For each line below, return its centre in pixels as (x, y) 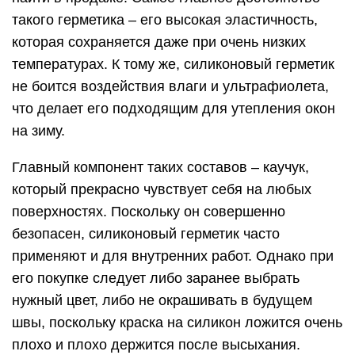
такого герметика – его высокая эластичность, (165, 20)
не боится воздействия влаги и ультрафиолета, (170, 87)
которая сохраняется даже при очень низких (159, 42)
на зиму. (38, 131)
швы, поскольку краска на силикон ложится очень (177, 323)
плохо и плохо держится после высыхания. (156, 345)
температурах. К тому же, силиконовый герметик (173, 65)
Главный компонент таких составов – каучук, (160, 168)
